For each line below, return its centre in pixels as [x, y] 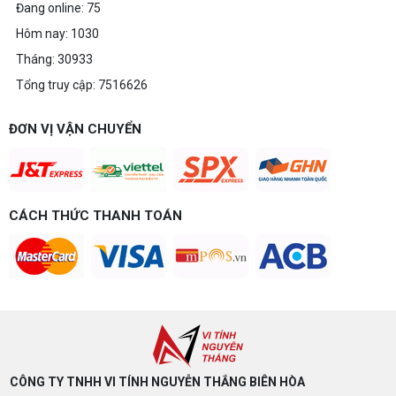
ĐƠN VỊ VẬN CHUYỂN [75, 129]
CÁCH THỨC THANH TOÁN [95, 216]
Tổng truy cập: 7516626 [82, 85]
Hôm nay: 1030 [57, 34]
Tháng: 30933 [54, 60]
